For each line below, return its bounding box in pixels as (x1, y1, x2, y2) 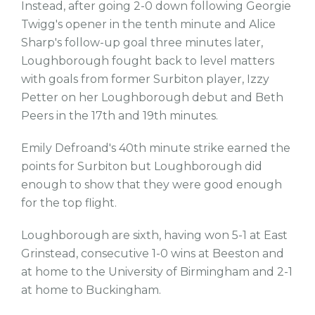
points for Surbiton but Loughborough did (21, 160, 262, 173)
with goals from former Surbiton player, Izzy (21, 72, 269, 86)
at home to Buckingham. (21, 283, 164, 297)
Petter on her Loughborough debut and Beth (21, 91, 283, 104)
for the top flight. (21, 196, 117, 210)
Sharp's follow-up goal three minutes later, (21, 36, 263, 49)
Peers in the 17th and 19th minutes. (21, 109, 218, 122)
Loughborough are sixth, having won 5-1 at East (21, 229, 288, 242)
